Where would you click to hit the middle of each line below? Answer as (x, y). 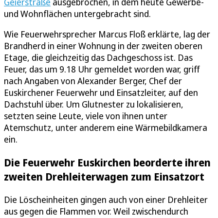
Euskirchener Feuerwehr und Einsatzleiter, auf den (101, 93)
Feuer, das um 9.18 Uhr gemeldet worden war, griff (102, 69)
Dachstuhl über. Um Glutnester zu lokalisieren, (94, 104)
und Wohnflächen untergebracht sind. (77, 14)
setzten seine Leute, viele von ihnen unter (86, 116)
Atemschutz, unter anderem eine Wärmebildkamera (106, 128)
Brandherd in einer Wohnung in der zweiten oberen (103, 46)
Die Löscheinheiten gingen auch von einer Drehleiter (106, 200)
